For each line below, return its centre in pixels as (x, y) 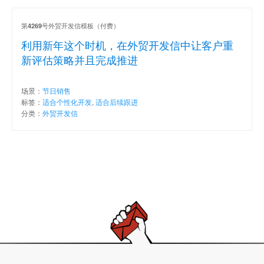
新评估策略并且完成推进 (80, 59)
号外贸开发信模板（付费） (81, 25)
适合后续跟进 (117, 101)
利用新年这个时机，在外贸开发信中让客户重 (127, 44)
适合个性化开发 (67, 101)
